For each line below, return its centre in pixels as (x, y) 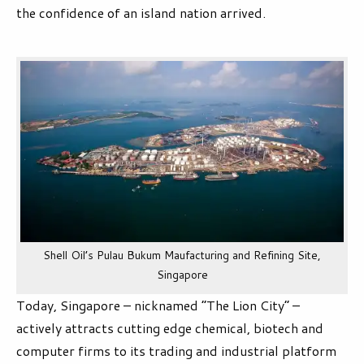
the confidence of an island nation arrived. (141, 12)
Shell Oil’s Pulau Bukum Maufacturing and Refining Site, (182, 255)
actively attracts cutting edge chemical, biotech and (170, 328)
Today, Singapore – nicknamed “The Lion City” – (158, 305)
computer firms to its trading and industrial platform (176, 351)
